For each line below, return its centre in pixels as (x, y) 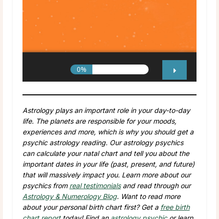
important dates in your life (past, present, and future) (109, 164)
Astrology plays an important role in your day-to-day (106, 110)
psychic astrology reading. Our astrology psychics (103, 142)
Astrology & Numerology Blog (70, 196)
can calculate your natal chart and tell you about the (106, 153)
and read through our (156, 185)
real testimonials (95, 185)
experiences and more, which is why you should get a (108, 131)
